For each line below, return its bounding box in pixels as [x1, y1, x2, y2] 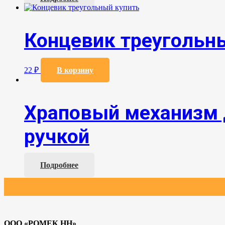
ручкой [24, 124, 89, 148]
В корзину [57, 66, 93, 75]
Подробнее [40, 160, 78, 169]
